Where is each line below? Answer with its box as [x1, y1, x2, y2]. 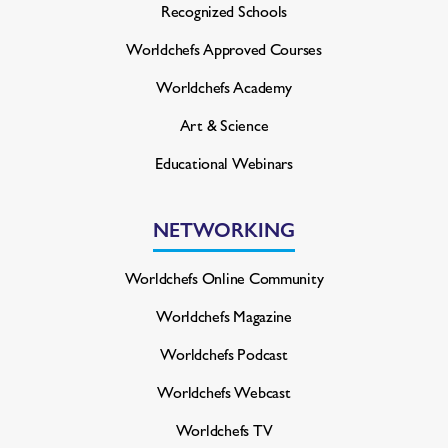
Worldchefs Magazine [156, 303, 292, 327]
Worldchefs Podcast [160, 341, 288, 365]
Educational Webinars [155, 150, 293, 174]
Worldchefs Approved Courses [126, 36, 322, 60]
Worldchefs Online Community [124, 265, 324, 289]
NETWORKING [153, 213, 295, 243]
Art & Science [179, 112, 269, 136]
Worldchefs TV [175, 417, 273, 441]
